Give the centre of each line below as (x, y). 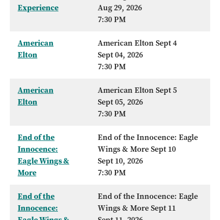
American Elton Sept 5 (137, 90)
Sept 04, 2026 (120, 55)
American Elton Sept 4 (137, 43)
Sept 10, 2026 (120, 161)
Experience (38, 8)
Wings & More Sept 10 (137, 149)
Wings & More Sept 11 (137, 208)
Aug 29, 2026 (120, 8)
